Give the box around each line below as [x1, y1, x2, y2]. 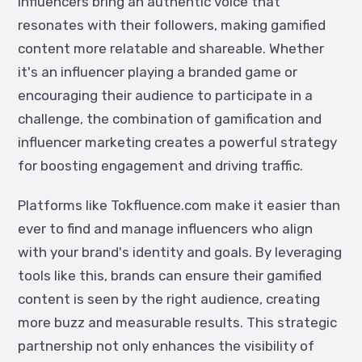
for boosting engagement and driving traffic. [18, 158, 303, 174]
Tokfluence [111, 197, 181, 213]
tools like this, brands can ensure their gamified [18, 267, 322, 284]
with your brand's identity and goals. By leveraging [18, 244, 342, 260]
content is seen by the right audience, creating [18, 291, 320, 307]
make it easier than [212, 197, 340, 213]
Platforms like [18, 197, 111, 213]
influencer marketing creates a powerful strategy [18, 134, 337, 150]
